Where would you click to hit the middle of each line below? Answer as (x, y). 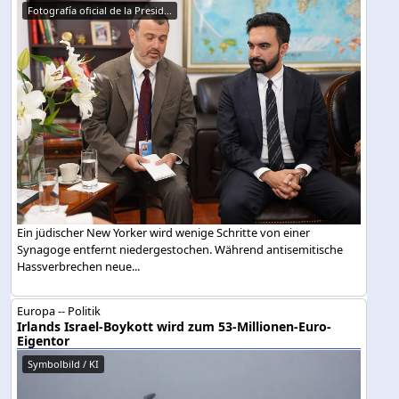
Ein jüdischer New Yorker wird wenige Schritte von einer (164, 233)
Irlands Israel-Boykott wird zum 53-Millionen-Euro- (175, 326)
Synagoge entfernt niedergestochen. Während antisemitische (180, 250)
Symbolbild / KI (64, 363)
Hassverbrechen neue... (79, 267)
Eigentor (44, 340)
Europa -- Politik (59, 310)
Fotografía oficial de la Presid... (100, 10)
